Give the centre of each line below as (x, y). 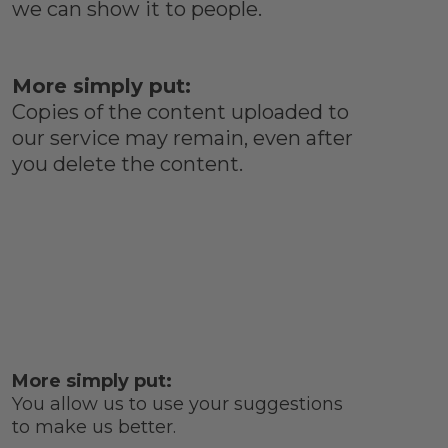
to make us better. (93, 427)
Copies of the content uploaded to (180, 112)
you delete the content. (127, 164)
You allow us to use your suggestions (177, 404)
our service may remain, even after (182, 138)
